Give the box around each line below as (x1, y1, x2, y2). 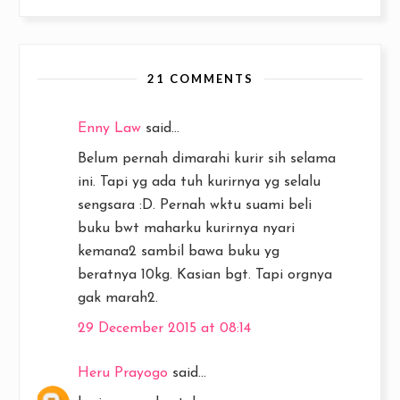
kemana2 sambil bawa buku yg (78, 245, 279, 259)
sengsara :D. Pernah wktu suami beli (78, 198, 312, 212)
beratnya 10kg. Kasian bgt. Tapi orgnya (78, 268, 332, 282)
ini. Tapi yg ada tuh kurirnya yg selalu (78, 175, 321, 189)
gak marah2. (78, 291, 158, 305)
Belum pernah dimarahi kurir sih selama (78, 152, 336, 166)
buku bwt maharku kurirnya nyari (78, 221, 295, 236)
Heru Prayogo (78, 366, 168, 380)
